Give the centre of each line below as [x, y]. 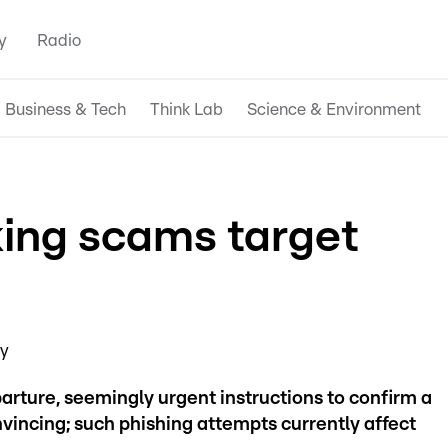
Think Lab [186, 109]
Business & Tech [65, 109]
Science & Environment [334, 109]
